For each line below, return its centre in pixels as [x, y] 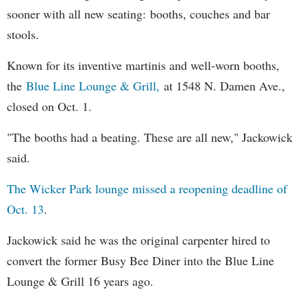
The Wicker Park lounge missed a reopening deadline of [147, 189]
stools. [23, 35]
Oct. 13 [25, 209]
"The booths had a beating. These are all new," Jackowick [150, 137]
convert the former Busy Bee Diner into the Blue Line [143, 261]
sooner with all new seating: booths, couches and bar [138, 14]
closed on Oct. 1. [49, 107]
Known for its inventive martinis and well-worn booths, [143, 65]
